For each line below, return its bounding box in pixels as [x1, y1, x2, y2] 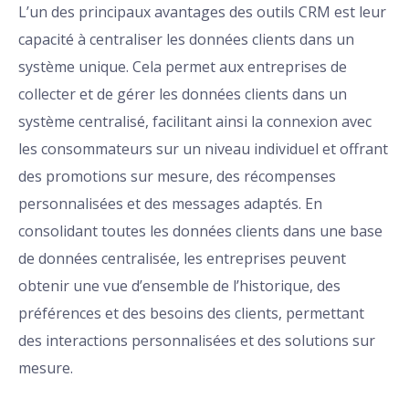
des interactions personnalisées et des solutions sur [18, 330, 375, 351]
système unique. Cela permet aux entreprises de [18, 57, 347, 78]
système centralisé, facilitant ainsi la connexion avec [18, 111, 372, 132]
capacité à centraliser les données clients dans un [18, 29, 354, 50]
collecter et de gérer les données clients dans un [18, 84, 347, 105]
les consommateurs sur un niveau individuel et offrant [18, 139, 388, 160]
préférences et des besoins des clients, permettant [18, 303, 364, 324]
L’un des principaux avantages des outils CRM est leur [18, 2, 386, 23]
